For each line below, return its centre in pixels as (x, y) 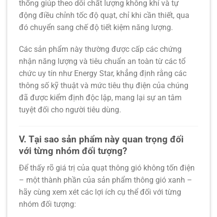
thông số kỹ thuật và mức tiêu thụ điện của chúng (104, 86)
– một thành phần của (58, 180)
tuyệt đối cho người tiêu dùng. (70, 110)
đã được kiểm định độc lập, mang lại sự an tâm (100, 98)
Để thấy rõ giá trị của (55, 168)
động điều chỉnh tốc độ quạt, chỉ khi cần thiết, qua (104, 15)
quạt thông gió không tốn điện (143, 168)
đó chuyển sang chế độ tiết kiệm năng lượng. (96, 27)
